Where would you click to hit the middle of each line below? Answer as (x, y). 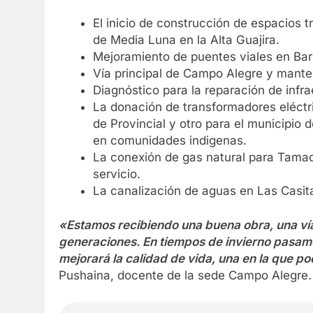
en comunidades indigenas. (169, 140)
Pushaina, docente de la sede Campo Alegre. (185, 276)
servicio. (116, 174)
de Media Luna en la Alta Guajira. (186, 39)
